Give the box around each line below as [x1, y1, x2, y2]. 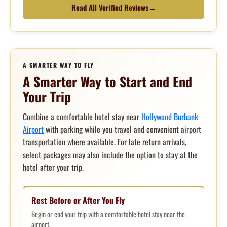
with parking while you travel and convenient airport [44, 123, 201, 135]
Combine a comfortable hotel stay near [23, 110, 141, 123]
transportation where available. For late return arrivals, [23, 136, 186, 148]
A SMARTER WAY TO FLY [23, 60, 94, 70]
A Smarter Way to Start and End [23, 71, 192, 91]
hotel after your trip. [23, 161, 84, 173]
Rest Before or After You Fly [31, 194, 125, 206]
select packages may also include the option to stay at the [23, 148, 198, 161]
